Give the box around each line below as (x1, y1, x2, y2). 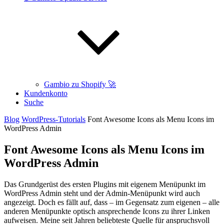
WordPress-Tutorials (21, 115, 85, 123)
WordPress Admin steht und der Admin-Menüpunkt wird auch (4, 188, 200, 197)
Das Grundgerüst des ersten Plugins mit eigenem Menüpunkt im (4, 179, 205, 188)
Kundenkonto (24, 89, 67, 97)
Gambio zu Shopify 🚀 (44, 80, 116, 88)
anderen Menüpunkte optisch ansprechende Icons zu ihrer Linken (4, 206, 210, 215)
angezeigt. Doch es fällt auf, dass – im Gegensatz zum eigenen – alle (4, 197, 219, 206)
